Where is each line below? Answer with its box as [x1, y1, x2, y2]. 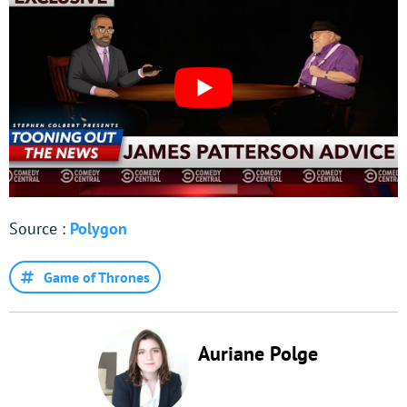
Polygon [70, 218, 127, 240]
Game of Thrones [44, 268, 150, 287]
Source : [9, 218, 70, 240]
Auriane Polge [198, 341, 318, 367]
